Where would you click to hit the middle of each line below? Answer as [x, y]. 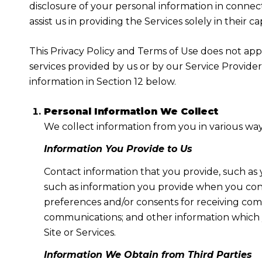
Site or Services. [80, 232]
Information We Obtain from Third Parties [148, 255]
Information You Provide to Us [118, 149]
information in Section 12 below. [103, 81]
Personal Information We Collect [131, 111]
